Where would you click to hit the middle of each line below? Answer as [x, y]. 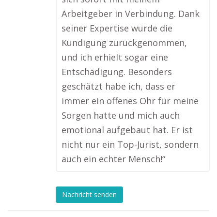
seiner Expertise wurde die [117, 28]
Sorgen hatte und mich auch [121, 115]
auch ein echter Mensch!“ [113, 159]
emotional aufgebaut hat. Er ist [127, 130]
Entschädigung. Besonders [117, 72]
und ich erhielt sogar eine [115, 57]
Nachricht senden [89, 195]
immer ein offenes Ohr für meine [130, 101]
